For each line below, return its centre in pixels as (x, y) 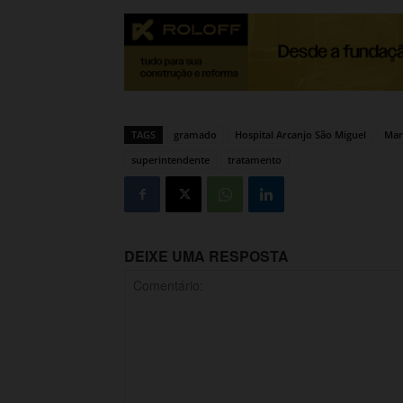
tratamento (255, 160)
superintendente (170, 160)
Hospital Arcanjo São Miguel (300, 135)
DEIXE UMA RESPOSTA (206, 256)
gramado (195, 135)
